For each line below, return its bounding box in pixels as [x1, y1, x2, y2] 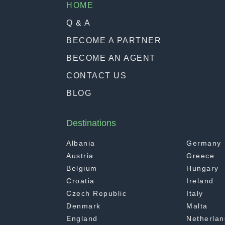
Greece [186, 152, 215, 160]
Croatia [66, 177, 95, 185]
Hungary [186, 164, 219, 173]
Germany [186, 139, 221, 148]
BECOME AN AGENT [66, 54, 156, 63]
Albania [66, 139, 95, 148]
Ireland [186, 177, 214, 185]
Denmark [66, 202, 101, 210]
